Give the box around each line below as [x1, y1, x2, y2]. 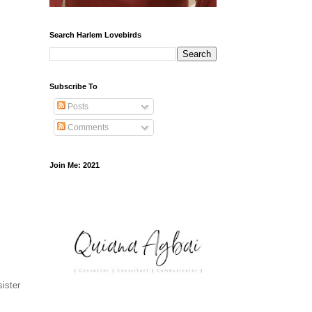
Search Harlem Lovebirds [49, 31, 141, 40]
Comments [65, 123, 109, 133]
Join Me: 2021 [49, 161, 100, 170]
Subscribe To [49, 82, 97, 91]
